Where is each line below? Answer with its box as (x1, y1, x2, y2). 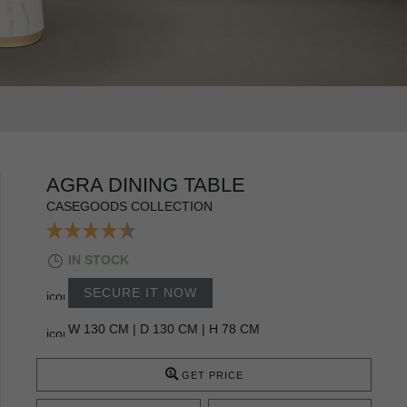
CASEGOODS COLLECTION (46, 198, 213, 213)
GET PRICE (181, 369, 243, 381)
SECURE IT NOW (84, 284, 197, 300)
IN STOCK (68, 252, 129, 267)
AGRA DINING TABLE (46, 173, 245, 196)
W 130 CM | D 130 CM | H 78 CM (68, 321, 260, 336)
